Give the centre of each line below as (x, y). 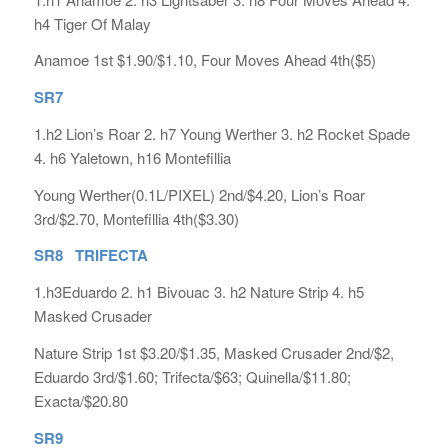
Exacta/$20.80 (80, 400)
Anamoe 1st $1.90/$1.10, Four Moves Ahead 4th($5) (204, 60)
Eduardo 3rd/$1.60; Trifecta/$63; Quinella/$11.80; (192, 376)
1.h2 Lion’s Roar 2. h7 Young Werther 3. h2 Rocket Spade (221, 133)
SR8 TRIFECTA (90, 255)
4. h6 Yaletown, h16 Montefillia (132, 157)
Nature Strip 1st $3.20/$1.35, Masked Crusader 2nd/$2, (213, 352)
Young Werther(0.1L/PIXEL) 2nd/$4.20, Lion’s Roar (199, 194)
